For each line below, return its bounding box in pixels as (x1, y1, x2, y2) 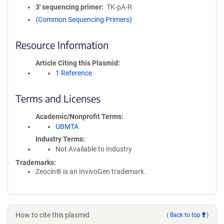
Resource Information (15, 38, 108, 51)
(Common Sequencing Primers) (35, 15, 132, 23)
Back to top (170, 211, 200, 218)
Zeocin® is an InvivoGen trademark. (35, 167, 146, 175)
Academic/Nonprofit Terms (35, 112, 121, 120)
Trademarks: (15, 158, 56, 166)
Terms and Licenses (15, 92, 100, 104)
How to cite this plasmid (15, 211, 89, 219)
